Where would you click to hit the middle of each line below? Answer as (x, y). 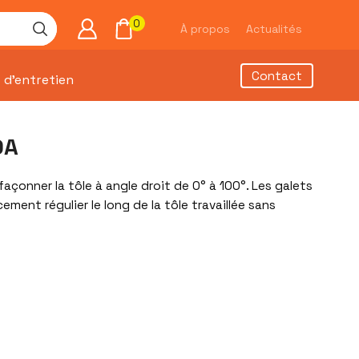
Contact (277, 76)
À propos (205, 29)
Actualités (274, 29)
